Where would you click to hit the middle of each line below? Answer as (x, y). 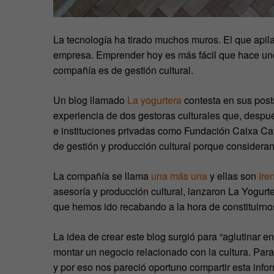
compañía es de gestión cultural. (123, 70)
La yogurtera (154, 100)
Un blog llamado (90, 100)
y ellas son (233, 176)
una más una (179, 176)
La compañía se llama (102, 176)
